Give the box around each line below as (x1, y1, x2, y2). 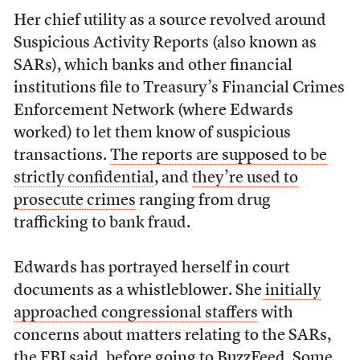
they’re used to (191, 170, 298, 186)
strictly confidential (13, 170, 154, 186)
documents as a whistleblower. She (13, 283, 262, 299)
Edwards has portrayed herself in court (13, 260, 290, 276)
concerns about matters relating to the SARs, (13, 328, 331, 344)
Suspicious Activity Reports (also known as (13, 35, 317, 51)
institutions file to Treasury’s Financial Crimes (13, 80, 345, 96)
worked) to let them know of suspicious (13, 125, 291, 141)
